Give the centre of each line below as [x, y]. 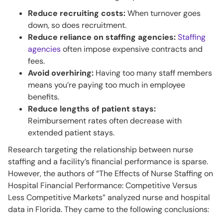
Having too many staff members [153, 73]
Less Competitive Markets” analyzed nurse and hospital [109, 198]
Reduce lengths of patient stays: [92, 109]
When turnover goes [163, 13]
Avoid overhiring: [61, 73]
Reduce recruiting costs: [77, 13]
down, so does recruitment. [77, 25]
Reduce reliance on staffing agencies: [102, 37]
